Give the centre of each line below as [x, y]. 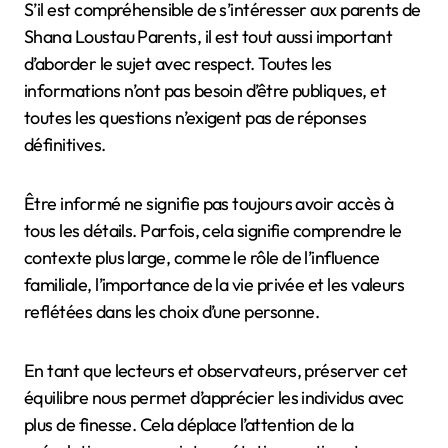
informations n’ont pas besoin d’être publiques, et [205, 90]
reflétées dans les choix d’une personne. [172, 311]
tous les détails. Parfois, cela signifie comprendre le [213, 230]
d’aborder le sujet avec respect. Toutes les [178, 63]
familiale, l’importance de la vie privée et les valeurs [214, 284]
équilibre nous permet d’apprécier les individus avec [214, 397]
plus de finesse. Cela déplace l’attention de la [189, 424]
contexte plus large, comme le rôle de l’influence [202, 257]
